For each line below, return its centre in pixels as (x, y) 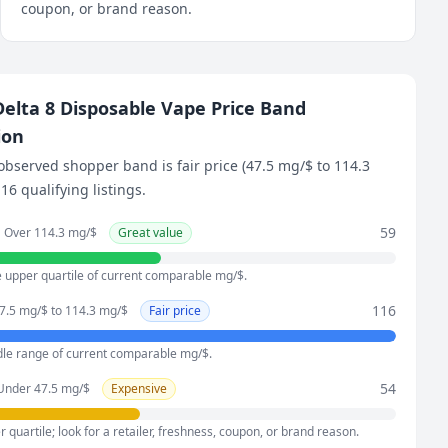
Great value (150, 232)
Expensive (138, 388)
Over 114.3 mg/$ (50, 232)
